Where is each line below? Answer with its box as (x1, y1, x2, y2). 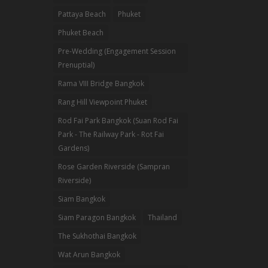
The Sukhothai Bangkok (58, 230, 137, 241)
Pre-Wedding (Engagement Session (58, 45, 176, 56)
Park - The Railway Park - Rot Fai (58, 129, 165, 139)
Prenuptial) (58, 59, 95, 70)
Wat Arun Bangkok (58, 249, 121, 260)
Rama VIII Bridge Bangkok (58, 78, 145, 89)
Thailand (148, 212, 178, 223)
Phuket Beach (58, 27, 104, 38)
